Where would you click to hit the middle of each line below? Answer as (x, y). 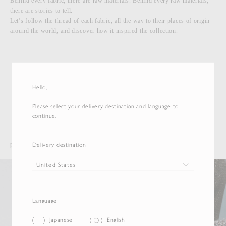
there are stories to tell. (42, 11)
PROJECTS (26, 146)
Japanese (61, 220)
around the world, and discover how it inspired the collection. (94, 31)
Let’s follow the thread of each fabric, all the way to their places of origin (110, 21)
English (116, 220)
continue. (44, 115)
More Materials (113, 84)
